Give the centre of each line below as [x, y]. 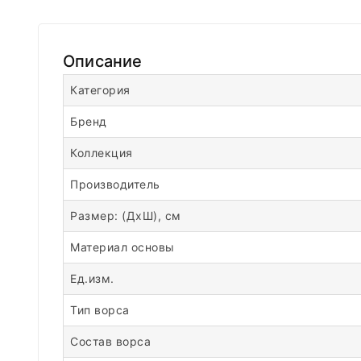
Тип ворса [100, 310]
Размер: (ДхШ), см [126, 216]
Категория [100, 90]
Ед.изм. [92, 278]
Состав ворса [110, 341]
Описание [103, 61]
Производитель [115, 184]
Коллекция [102, 153]
